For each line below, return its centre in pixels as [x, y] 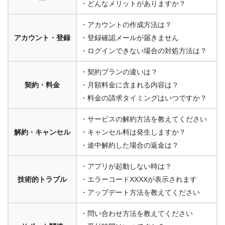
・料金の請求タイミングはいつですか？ [144, 98]
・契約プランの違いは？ [119, 72]
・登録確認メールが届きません [130, 38]
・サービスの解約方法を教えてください [144, 119]
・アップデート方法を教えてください [140, 193]
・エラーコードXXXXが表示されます [139, 180]
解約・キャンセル [42, 132]
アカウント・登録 [42, 38]
